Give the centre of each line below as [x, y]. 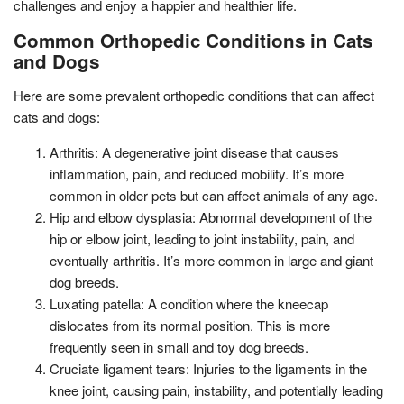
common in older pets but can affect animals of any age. [214, 196]
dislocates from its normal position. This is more [190, 326]
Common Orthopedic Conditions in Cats [193, 41]
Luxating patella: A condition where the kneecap [189, 304]
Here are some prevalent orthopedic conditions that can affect [194, 96]
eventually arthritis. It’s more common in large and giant [211, 261]
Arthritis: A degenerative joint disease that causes [194, 152]
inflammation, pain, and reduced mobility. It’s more [197, 174]
